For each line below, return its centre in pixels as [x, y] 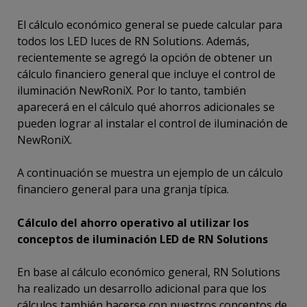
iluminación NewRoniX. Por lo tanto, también [132, 90]
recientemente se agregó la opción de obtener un [145, 58]
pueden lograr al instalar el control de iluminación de [152, 123]
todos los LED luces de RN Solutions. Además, [133, 41]
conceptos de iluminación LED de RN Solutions [143, 239]
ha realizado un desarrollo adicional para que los [142, 288]
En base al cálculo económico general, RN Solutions [149, 272]
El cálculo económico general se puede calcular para [150, 25]
